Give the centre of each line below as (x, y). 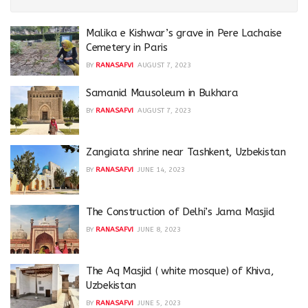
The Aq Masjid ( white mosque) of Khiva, (180, 271)
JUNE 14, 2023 (161, 170)
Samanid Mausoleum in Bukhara (162, 92)
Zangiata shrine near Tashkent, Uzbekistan (186, 152)
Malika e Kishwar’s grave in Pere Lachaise (184, 33)
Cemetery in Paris (127, 47)
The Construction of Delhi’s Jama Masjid (180, 211)
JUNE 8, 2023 (159, 229)
